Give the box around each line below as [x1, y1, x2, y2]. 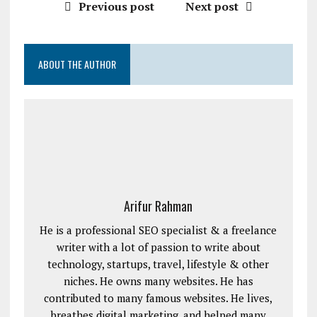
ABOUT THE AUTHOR [38, 56, 116, 71]
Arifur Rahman [124, 196, 193, 215]
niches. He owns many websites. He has [63, 273, 253, 288]
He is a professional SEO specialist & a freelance [40, 222, 277, 237]
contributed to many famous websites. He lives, [44, 290, 273, 305]
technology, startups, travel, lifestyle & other [47, 256, 270, 271]
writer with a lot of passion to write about [56, 239, 260, 254]
